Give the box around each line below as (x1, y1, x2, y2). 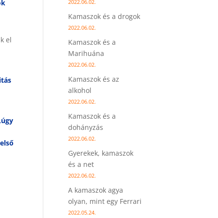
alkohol (68, 86, 92, 95)
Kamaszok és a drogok (68, 12, 141, 21)
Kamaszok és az (68, 74, 120, 84)
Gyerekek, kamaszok (68, 148, 134, 158)
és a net (68, 160, 94, 169)
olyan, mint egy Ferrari (68, 197, 142, 206)
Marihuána (68, 49, 105, 58)
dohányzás (68, 123, 104, 132)
